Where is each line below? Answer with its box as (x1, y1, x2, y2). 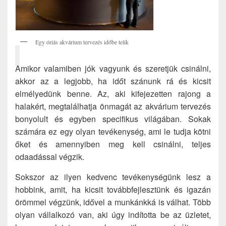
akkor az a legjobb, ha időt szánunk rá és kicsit (15, 75, 211, 87)
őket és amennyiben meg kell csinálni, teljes (15, 138, 211, 150)
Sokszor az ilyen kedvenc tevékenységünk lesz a (15, 171, 211, 183)
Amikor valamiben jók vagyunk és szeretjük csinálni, (15, 63, 211, 75)
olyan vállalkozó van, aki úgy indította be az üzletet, (15, 209, 211, 221)
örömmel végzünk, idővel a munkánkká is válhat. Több (15, 196, 211, 208)
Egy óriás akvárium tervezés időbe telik (35, 37, 129, 46)
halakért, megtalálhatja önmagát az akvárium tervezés (15, 100, 211, 112)
